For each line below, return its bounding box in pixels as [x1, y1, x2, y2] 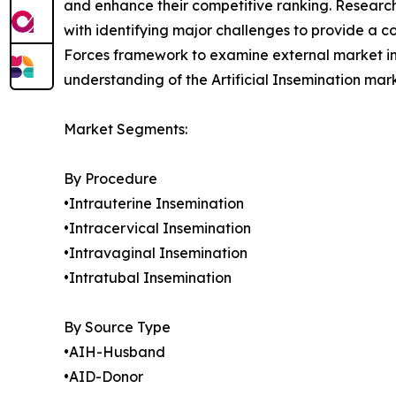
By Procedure [64, 170, 157, 188]
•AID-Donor [64, 368, 143, 386]
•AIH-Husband [64, 343, 165, 362]
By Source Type [64, 318, 171, 337]
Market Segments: [64, 120, 187, 139]
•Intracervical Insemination [64, 219, 251, 238]
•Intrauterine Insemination [64, 194, 244, 213]
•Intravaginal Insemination [64, 244, 247, 263]
